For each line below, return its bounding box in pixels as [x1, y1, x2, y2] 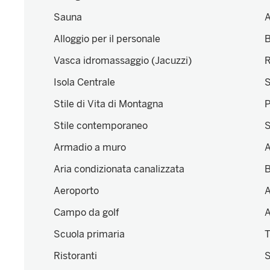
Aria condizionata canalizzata [54, 163, 184, 175]
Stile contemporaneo [54, 120, 148, 132]
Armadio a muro [54, 142, 126, 154]
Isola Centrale [54, 77, 115, 89]
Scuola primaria [54, 228, 125, 240]
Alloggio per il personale [54, 33, 160, 45]
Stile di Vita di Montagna [54, 98, 163, 110]
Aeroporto [54, 185, 99, 197]
